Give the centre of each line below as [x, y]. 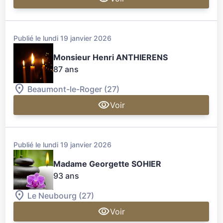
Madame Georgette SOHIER [108, 164]
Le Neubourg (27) [61, 196]
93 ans [66, 176]
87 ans [66, 69]
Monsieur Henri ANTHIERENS [111, 57]
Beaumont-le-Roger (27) [74, 89]
